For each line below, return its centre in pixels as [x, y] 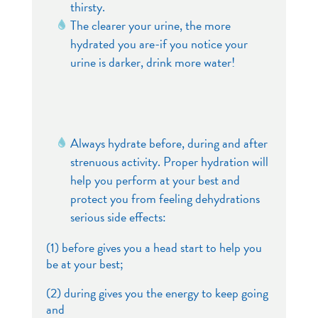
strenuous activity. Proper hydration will [169, 162]
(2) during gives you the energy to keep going [157, 293]
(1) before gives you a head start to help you [154, 248]
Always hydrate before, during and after [169, 143]
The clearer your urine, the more [150, 26]
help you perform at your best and [155, 180]
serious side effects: [118, 217]
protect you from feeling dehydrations [165, 199]
